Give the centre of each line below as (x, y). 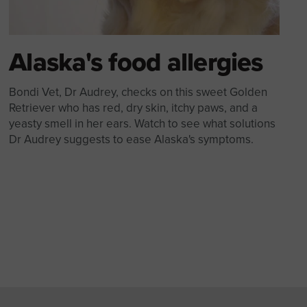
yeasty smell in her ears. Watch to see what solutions (143, 124)
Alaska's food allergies (136, 62)
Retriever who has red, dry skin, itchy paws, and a (134, 108)
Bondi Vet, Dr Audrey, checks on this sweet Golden (138, 93)
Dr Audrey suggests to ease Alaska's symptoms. (132, 140)
